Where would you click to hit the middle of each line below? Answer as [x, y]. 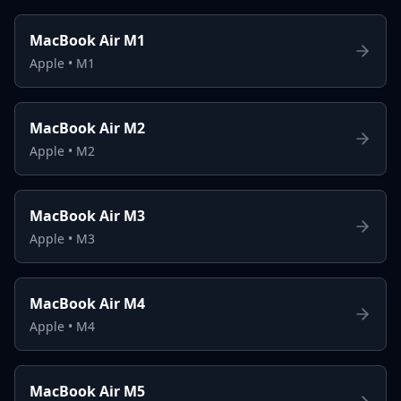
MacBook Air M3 [87, 215]
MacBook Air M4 [87, 303]
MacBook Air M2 [87, 128]
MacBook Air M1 [87, 40]
